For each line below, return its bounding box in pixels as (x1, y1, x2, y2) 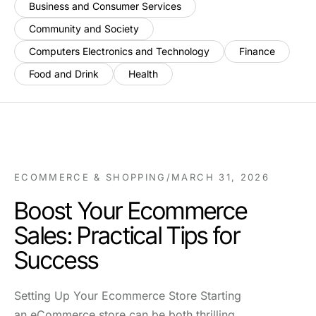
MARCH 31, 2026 (171, 171, 269, 183)
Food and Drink (29, 68, 99, 80)
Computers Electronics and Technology (29, 45, 209, 57)
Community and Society (29, 23, 139, 35)
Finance (239, 45, 275, 57)
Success (14, 245, 99, 274)
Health (128, 68, 158, 80)
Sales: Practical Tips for (14, 221, 241, 250)
